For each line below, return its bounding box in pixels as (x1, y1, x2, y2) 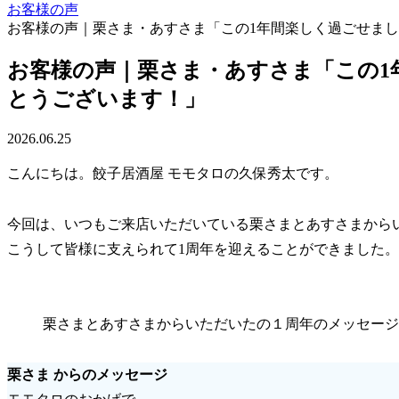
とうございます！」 (7, 86, 206, 110)
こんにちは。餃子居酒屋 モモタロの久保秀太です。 (7, 165, 338, 181)
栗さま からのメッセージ (7, 367, 167, 383)
